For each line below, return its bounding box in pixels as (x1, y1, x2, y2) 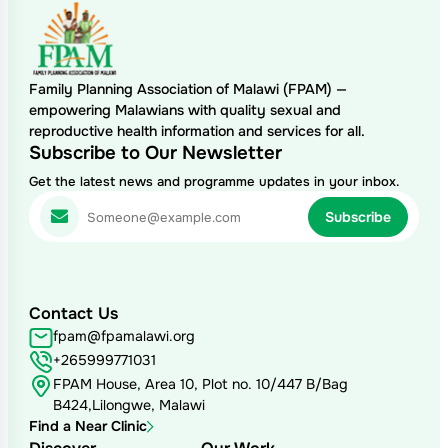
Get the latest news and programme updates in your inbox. (28, 173, 399, 191)
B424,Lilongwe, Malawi (52, 396, 205, 415)
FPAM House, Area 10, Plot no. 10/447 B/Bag (52, 375, 348, 394)
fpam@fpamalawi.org (52, 327, 195, 346)
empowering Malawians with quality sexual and (28, 101, 341, 120)
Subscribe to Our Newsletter (28, 141, 282, 166)
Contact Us (28, 303, 118, 325)
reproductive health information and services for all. (28, 122, 365, 141)
